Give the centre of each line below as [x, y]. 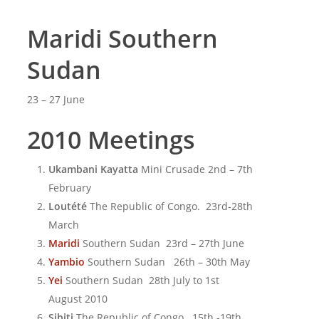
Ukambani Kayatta [94, 169]
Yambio [66, 262]
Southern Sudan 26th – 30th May [168, 262]
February [69, 188]
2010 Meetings [111, 140]
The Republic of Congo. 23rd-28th [169, 206]
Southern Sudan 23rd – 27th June [163, 243]
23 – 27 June [56, 99]
